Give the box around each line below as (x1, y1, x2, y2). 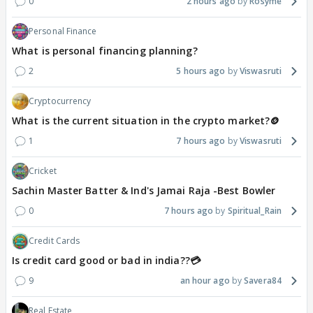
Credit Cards (29, 235, 80, 247)
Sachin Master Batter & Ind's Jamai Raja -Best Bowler (12, 184, 276, 198)
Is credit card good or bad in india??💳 (12, 254, 201, 268)
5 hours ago (176, 65, 226, 78)
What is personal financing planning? (12, 44, 198, 58)
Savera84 (244, 275, 282, 287)
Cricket (29, 165, 57, 177)
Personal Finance (29, 25, 97, 38)
